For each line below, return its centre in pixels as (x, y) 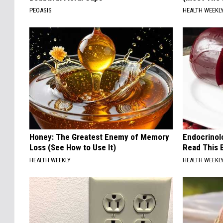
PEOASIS (41, 10)
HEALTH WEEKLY (50, 160)
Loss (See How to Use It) (73, 147)
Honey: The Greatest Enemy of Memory (99, 137)
